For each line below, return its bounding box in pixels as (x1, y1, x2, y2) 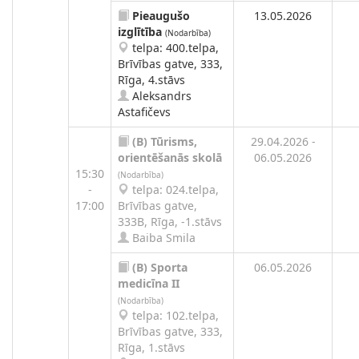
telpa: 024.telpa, (129, 182, 219, 197)
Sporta (151, 260, 188, 275)
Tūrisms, (151, 134, 197, 149)
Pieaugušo (132, 8, 190, 23)
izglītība (118, 24, 162, 39)
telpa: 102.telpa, (129, 308, 219, 323)
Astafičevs (118, 104, 171, 119)
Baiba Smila (129, 230, 196, 245)
